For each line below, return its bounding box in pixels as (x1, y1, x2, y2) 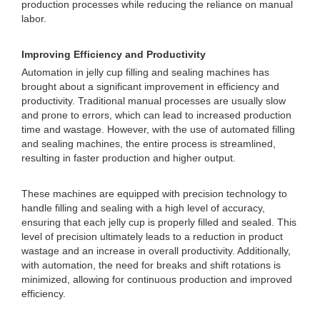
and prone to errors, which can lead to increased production (21, 109, 291, 121)
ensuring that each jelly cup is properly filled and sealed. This (21, 216, 296, 228)
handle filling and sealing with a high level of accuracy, (21, 202, 265, 214)
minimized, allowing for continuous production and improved (21, 274, 292, 285)
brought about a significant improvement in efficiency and (21, 81, 279, 92)
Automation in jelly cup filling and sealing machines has (21, 66, 269, 78)
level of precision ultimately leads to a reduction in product (21, 231, 283, 242)
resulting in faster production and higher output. (21, 152, 236, 164)
